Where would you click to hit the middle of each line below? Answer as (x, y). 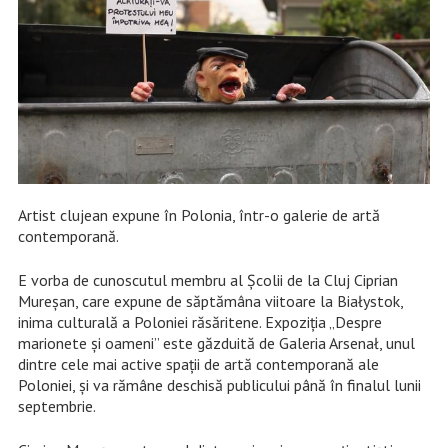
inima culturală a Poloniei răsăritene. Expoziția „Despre (199, 321)
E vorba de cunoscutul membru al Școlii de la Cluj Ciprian (207, 279)
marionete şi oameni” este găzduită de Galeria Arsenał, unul (216, 342)
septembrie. (56, 405)
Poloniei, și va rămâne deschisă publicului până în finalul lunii (219, 384)
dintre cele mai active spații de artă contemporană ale (198, 363)
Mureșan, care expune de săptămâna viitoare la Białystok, (210, 300)
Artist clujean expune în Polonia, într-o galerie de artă (198, 214)
